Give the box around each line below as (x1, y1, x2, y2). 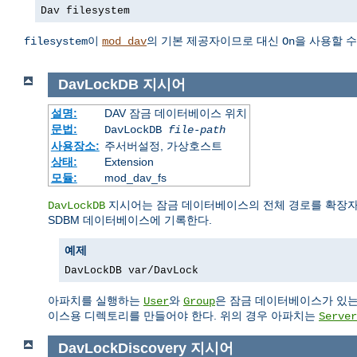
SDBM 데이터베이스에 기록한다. (48, 213, 212, 226)
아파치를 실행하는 (48, 293, 143, 307)
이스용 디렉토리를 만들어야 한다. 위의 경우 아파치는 (48, 308, 319, 322)
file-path (167, 123, 226, 136)
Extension (104, 155, 154, 168)
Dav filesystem (41, 5, 130, 18)
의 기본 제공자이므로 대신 (147, 34, 282, 48)
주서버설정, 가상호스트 (104, 139, 222, 152)
